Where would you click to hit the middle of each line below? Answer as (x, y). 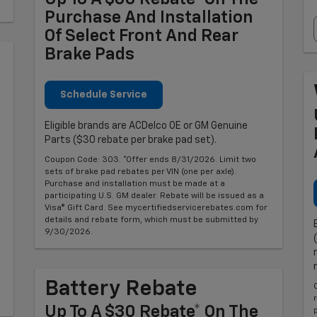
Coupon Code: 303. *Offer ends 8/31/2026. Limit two (150, 160)
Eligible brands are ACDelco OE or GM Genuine (146, 126)
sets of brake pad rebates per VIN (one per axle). (140, 172)
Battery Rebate (121, 289)
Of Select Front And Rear (142, 36)
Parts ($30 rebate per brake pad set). (131, 140)
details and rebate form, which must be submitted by (151, 220)
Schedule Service (104, 94)
